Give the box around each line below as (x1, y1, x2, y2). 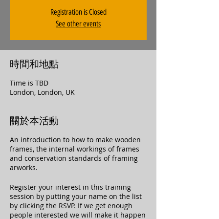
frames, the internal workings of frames (10, 144, 139, 153)
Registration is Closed (50, 7, 107, 17)
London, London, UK (10, 88, 75, 97)
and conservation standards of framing (10, 153, 138, 163)
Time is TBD (10, 78, 48, 88)
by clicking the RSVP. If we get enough (10, 201, 132, 210)
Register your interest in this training (10, 182, 131, 192)
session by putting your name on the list (10, 192, 142, 201)
